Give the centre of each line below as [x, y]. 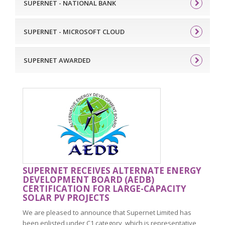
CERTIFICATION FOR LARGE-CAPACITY [104, 188]
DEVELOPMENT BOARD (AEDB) [88, 179]
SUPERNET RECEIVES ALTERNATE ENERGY [112, 170]
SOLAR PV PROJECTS [66, 197]
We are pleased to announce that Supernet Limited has [107, 212]
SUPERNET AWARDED [57, 60]
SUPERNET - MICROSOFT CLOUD [74, 31]
